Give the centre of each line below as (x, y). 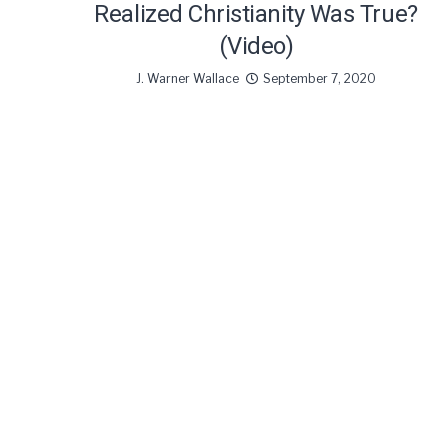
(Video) (256, 45)
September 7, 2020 (319, 78)
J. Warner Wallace (187, 78)
